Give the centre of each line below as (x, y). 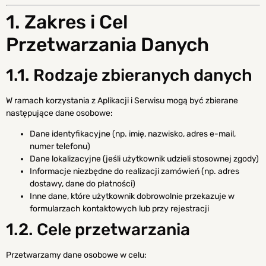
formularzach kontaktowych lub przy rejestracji (119, 209)
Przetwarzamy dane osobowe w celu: (76, 255)
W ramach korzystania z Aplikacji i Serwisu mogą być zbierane (122, 100)
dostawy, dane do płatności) (83, 184)
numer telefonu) (60, 147)
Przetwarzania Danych (107, 44)
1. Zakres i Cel (67, 22)
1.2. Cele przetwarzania (98, 230)
